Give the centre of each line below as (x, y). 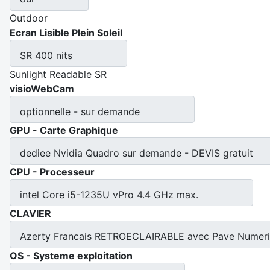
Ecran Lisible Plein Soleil (66, 32)
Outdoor (29, 18)
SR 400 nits (46, 55)
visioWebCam (42, 88)
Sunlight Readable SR (58, 74)
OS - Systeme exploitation (71, 255)
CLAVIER (30, 214)
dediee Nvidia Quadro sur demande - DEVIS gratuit (137, 153)
